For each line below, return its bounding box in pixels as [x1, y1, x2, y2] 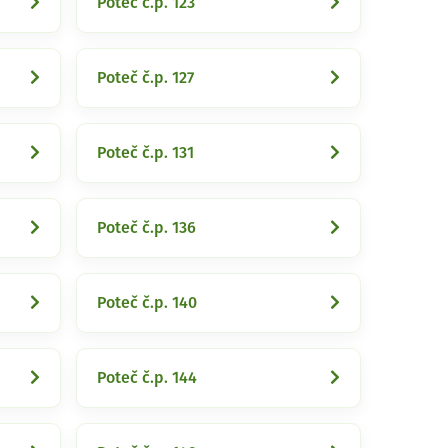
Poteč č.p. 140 [97, 295, 197, 311]
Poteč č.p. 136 [97, 220, 196, 236]
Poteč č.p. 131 [97, 145, 194, 161]
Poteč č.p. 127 [97, 70, 194, 86]
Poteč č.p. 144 [97, 370, 197, 386]
